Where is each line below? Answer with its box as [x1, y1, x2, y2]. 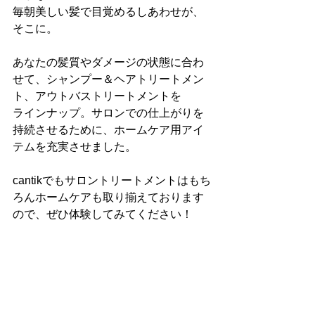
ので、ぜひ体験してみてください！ [13, 208, 193, 220]
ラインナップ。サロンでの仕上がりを [13, 107, 204, 119]
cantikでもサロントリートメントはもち [13, 174, 211, 186]
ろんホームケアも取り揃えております [13, 191, 204, 203]
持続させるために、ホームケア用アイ [13, 124, 204, 136]
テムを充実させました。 [13, 141, 136, 153]
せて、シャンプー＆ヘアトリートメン [13, 73, 204, 85]
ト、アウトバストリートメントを [13, 90, 181, 102]
